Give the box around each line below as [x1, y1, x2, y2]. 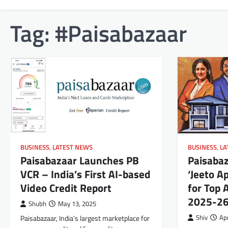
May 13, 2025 [58, 199, 96, 209]
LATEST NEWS [52, 142, 93, 153]
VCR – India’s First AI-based [20, 166, 151, 183]
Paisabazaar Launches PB [20, 152, 139, 169]
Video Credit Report [20, 180, 114, 196]
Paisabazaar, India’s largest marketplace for [20, 213, 150, 224]
